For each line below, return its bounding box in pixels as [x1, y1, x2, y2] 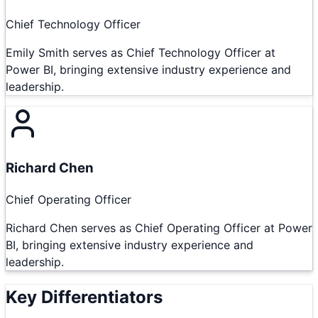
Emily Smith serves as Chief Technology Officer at [6, 45, 275, 60]
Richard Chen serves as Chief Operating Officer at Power [6, 221, 312, 236]
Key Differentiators [6, 287, 163, 308]
